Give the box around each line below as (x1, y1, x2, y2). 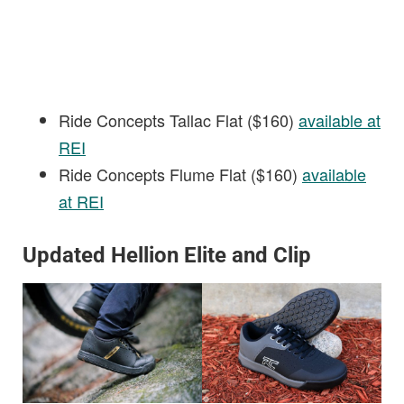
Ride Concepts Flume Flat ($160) (59, 161, 302, 186)
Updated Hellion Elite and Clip (23, 242, 311, 268)
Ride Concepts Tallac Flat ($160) (59, 107, 298, 132)
